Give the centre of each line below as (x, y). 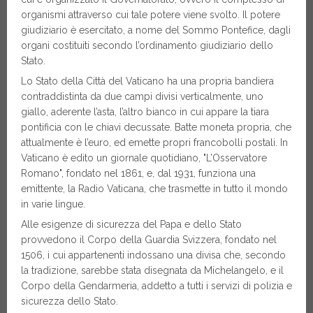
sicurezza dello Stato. (70, 301)
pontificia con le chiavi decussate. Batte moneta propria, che (156, 128)
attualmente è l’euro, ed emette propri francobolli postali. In (154, 143)
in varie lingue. (53, 204)
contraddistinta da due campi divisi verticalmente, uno (142, 97)
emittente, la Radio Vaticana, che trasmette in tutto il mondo (154, 189)
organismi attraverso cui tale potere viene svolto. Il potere (151, 15)
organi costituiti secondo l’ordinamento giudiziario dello (147, 46)
